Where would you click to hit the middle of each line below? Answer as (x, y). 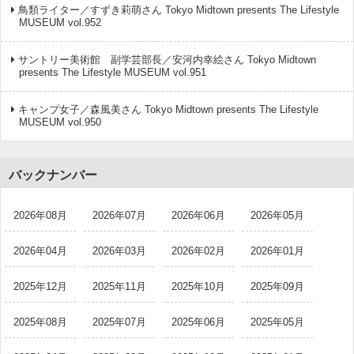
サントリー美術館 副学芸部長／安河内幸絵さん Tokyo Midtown (167, 60)
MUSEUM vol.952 (60, 23)
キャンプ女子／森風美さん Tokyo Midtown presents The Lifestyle (168, 110)
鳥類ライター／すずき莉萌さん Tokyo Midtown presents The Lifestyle (178, 10)
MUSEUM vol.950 (60, 122)
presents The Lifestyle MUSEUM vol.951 (113, 73)
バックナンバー (53, 175)
